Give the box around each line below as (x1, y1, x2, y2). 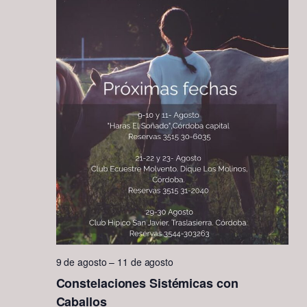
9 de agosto (56, 254, 107, 269)
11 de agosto (117, 254, 173, 269)
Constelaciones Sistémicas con (56, 273, 238, 292)
